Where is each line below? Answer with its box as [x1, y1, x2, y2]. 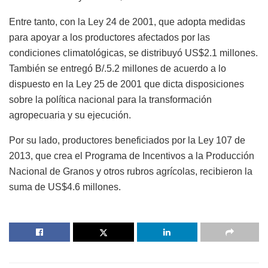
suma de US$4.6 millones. [9, 182, 121, 193]
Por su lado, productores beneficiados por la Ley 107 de [9, 135, 245, 146]
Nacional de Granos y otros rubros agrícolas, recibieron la [9, 166, 252, 177]
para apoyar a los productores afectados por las [9, 32, 210, 43]
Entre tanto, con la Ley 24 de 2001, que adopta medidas [9, 17, 245, 28]
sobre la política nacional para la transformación [9, 95, 212, 105]
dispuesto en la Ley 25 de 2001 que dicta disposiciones [9, 79, 244, 90]
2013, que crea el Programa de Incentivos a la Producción [9, 151, 254, 162]
